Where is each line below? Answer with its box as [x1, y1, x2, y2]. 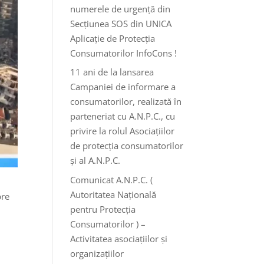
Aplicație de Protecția [70, 32, 156, 44]
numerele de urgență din [70, 2, 171, 15]
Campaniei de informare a [70, 81, 176, 93]
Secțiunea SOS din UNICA [70, 17, 172, 29]
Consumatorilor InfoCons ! [70, 47, 177, 59]
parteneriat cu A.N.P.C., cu [70, 110, 176, 122]
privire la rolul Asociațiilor [70, 125, 175, 137]
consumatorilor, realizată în [70, 95, 182, 107]
